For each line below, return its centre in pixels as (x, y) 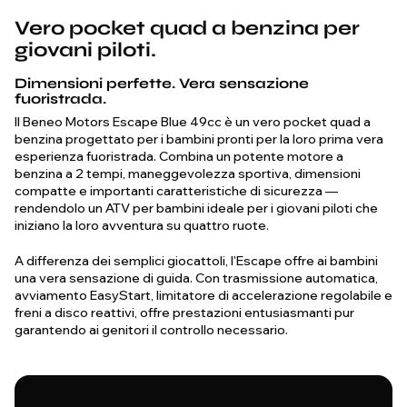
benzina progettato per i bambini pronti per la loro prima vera (199, 139)
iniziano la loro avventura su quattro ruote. (142, 226)
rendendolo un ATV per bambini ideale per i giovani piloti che (196, 208)
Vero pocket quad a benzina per (187, 29)
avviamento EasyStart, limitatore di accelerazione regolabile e (203, 296)
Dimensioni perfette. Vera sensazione (162, 84)
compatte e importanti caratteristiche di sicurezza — (176, 191)
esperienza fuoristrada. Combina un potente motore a (179, 157)
